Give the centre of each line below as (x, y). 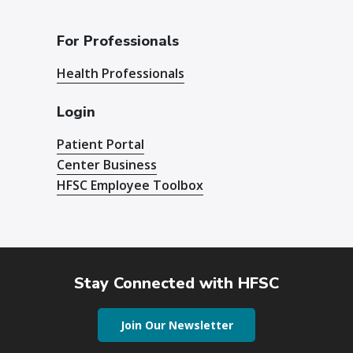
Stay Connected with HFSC (176, 283)
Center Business (107, 165)
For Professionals (118, 41)
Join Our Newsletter (176, 325)
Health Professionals (121, 73)
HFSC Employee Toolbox (130, 185)
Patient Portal (101, 144)
